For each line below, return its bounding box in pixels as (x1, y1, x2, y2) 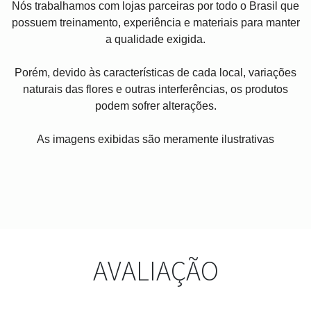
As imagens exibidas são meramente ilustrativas (37, 133, 274, 146)
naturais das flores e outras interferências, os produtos (23, 83, 288, 96)
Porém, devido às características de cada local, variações (15, 67, 296, 79)
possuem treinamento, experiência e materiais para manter (11, 17, 300, 29)
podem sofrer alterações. (94, 100, 217, 112)
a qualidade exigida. (106, 33, 205, 46)
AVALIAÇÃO (92, 253, 219, 289)
